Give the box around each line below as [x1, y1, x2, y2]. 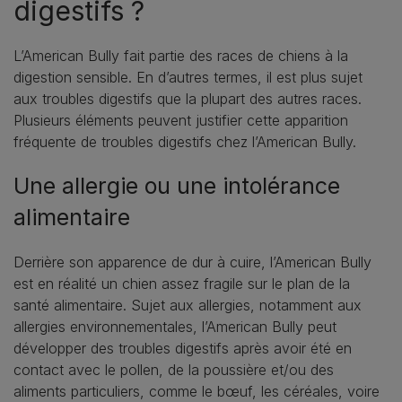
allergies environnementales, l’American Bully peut [13, 317, 336, 336]
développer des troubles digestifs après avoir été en [13, 338, 352, 357]
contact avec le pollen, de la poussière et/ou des [13, 360, 334, 379]
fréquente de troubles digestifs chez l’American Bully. [13, 132, 356, 151]
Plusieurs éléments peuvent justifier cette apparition [13, 110, 348, 129]
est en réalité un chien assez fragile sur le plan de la [13, 274, 350, 293]
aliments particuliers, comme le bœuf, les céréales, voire [13, 381, 380, 400]
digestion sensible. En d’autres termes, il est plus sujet [13, 67, 363, 86]
